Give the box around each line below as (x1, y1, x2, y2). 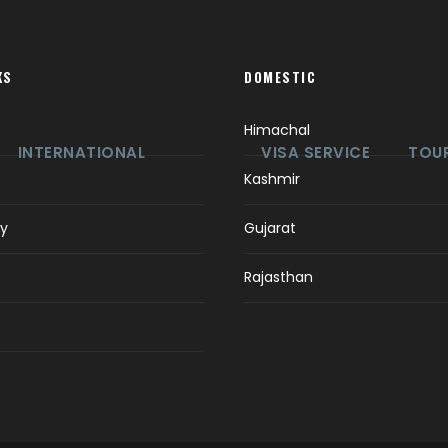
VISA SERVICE (261, 142, 371, 163)
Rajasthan (244, 267, 313, 287)
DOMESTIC (244, 67, 316, 87)
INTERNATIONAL (17, 142, 146, 163)
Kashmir (244, 169, 300, 189)
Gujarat (244, 218, 296, 238)
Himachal (244, 120, 310, 140)
